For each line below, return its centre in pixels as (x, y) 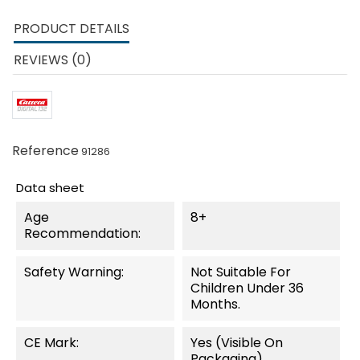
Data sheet (50, 188)
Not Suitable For (240, 272)
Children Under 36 (247, 288)
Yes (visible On (236, 343)
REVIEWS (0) (53, 60)
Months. (215, 305)
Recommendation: (82, 234)
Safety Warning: (74, 272)
